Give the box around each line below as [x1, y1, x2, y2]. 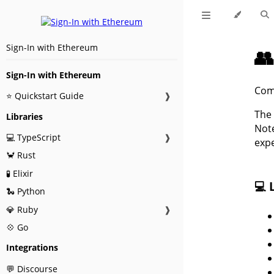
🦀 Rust [6, 149, 35, 161]
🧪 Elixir [6, 167, 33, 179]
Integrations [6, 242, 58, 254]
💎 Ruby [6, 203, 38, 215]
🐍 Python [6, 185, 45, 198]
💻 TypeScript [6, 131, 61, 143]
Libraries [6, 110, 43, 122]
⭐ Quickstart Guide [6, 90, 84, 102]
